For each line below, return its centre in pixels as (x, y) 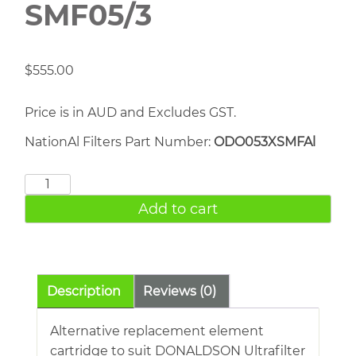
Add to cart (178, 209)
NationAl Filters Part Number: (119, 141)
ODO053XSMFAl (265, 141)
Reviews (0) (180, 291)
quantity (51, 222)
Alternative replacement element (157, 331)
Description (84, 291)
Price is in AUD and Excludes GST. (130, 112)
